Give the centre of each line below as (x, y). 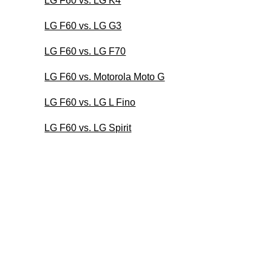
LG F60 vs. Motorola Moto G (105, 76)
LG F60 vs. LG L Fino (90, 102)
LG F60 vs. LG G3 (83, 25)
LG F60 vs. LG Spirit (88, 127)
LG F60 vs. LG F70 (85, 51)
